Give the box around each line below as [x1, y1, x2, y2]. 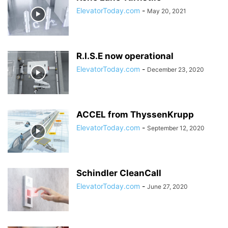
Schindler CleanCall [76, 168, 161, 179]
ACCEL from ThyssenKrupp [76, 109, 194, 120]
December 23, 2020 [147, 66, 204, 74]
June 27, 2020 [147, 183, 188, 191]
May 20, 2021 [147, 7, 186, 15]
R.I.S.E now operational [76, 51, 174, 62]
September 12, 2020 [147, 124, 205, 132]
